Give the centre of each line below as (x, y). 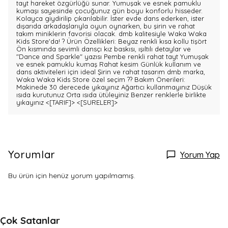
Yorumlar (32, 154)
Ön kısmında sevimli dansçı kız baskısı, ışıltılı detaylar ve (104, 49)
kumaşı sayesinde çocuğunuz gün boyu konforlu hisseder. (109, 11)
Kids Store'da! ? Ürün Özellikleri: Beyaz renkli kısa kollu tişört (111, 41)
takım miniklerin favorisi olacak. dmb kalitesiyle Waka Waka (111, 34)
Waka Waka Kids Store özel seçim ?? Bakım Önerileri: (101, 79)
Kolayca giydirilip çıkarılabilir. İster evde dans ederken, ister (110, 18)
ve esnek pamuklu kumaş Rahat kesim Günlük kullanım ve (109, 64)
